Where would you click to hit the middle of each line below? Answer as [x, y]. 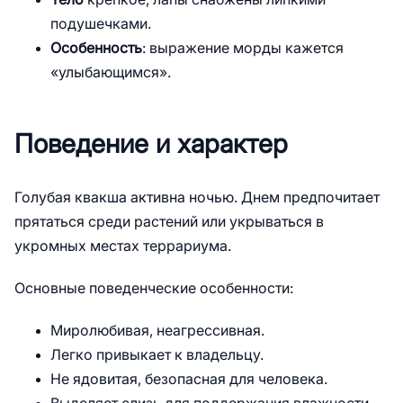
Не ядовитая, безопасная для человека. [189, 379]
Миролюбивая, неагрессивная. [157, 331]
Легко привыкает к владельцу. [157, 355]
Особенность [96, 48]
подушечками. [101, 24]
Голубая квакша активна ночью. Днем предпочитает [197, 197]
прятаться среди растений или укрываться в [169, 222]
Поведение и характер [151, 144]
